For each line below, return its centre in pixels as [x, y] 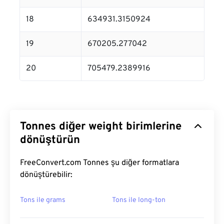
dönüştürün [50, 140]
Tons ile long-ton [139, 200]
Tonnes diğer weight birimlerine [101, 127]
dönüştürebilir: [46, 175]
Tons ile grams [43, 200]
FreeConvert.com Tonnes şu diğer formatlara [99, 163]
